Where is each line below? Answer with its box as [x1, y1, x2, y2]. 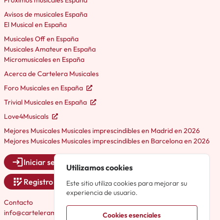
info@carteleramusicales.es [4, 208, 89, 218]
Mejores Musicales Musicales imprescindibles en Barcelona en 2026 [4, 137, 210, 146]
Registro [24, 177, 53, 187]
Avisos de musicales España [4, 10, 87, 19]
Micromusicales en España [4, 55, 84, 64]
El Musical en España [4, 20, 67, 29]
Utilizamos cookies [66, 162, 133, 172]
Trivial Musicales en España [4, 98, 88, 107]
